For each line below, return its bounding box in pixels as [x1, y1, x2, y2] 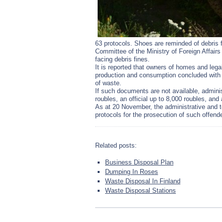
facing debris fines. [95, 55, 150, 63]
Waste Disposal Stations [105, 187, 176, 194]
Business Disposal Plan [105, 159, 173, 166]
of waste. [95, 79, 121, 87]
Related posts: [95, 142, 137, 149]
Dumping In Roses [105, 168, 158, 175]
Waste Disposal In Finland [105, 177, 180, 185]
